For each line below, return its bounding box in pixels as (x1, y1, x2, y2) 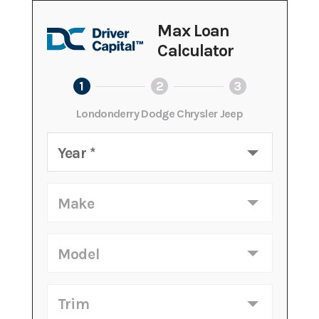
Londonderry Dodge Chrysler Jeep (75, 107, 244, 120)
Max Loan (157, 21, 229, 41)
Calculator (157, 41, 234, 61)
